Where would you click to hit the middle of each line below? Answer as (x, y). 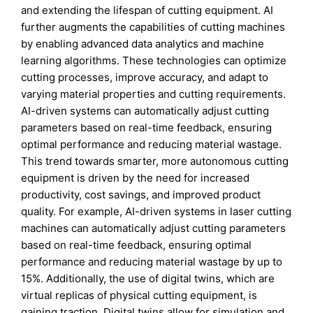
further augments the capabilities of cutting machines (153, 27)
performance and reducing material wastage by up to (152, 261)
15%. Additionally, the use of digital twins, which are (148, 278)
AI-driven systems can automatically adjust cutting (145, 110)
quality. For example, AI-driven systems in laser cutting (156, 211)
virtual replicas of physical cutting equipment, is (139, 295)
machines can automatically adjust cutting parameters (154, 228)
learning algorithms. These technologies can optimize (154, 60)
